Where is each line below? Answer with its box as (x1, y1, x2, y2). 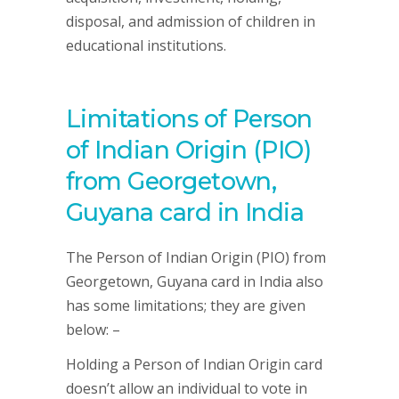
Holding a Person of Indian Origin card (66, 354, 322, 374)
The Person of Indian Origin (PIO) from (66, 248, 326, 267)
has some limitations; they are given (66, 296, 305, 315)
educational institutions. (66, 36, 226, 55)
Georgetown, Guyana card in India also (66, 272, 323, 291)
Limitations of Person (66, 104, 313, 134)
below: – (66, 320, 120, 339)
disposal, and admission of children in (66, 12, 315, 31)
